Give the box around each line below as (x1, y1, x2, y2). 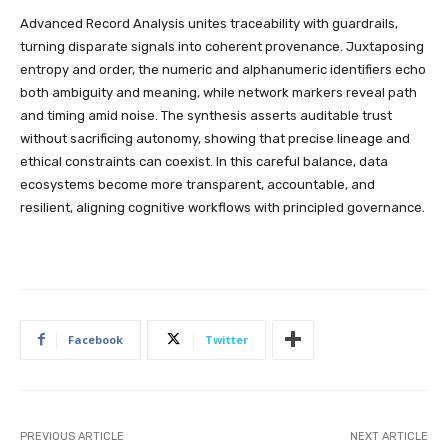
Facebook (68, 331, 123, 347)
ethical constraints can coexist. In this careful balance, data (20, 153, 388, 169)
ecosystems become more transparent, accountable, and (20, 176, 375, 192)
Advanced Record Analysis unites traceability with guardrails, (20, 15, 398, 31)
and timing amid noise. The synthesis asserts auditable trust (20, 107, 392, 123)
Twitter (205, 331, 248, 347)
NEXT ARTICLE (349, 429, 428, 443)
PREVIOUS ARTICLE (20, 429, 124, 443)
